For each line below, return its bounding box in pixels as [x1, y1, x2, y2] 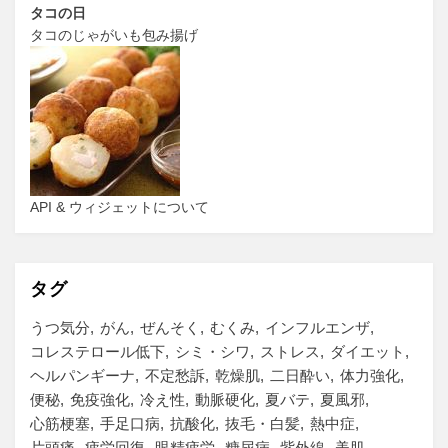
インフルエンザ [265, 318, 370, 336]
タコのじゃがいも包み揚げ [30, 26, 198, 43]
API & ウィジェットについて [30, 198, 209, 215]
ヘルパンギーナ [30, 366, 135, 384]
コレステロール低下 [30, 342, 165, 360]
